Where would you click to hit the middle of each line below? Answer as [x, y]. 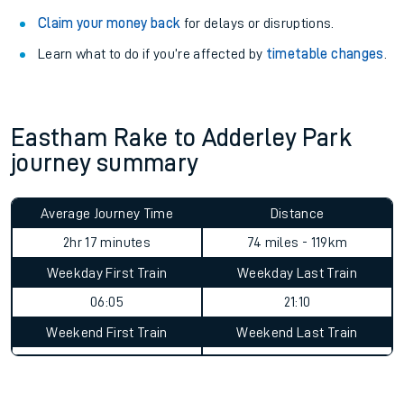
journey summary [105, 163]
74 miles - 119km [297, 243]
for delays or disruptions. [257, 23]
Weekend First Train [107, 333]
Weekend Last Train [297, 333]
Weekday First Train [107, 273]
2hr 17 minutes [107, 243]
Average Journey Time [107, 214]
